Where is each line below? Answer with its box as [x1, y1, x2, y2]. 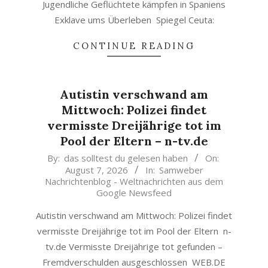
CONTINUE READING [73, 40, 195, 51]
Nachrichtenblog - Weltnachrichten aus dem [45, 175, 223, 187]
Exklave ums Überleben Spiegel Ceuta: [54, 14, 214, 26]
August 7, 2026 [65, 164, 128, 176]
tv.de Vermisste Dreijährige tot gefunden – [45, 240, 223, 252]
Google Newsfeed [96, 187, 172, 199]
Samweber [159, 164, 203, 176]
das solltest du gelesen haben [64, 152, 188, 164]
